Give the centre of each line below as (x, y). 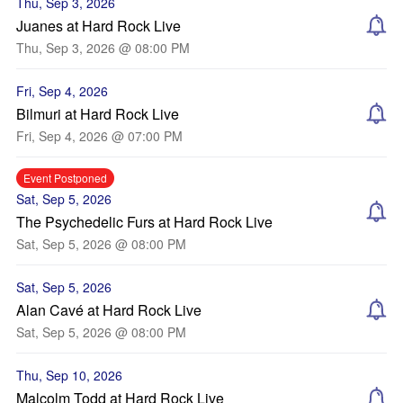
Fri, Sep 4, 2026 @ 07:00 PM (99, 136)
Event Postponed (65, 178)
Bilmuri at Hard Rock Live (98, 114)
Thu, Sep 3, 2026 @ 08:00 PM (103, 48)
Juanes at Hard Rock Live (99, 26)
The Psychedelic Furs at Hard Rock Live (144, 222)
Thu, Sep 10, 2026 (69, 375)
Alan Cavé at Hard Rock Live (109, 310)
